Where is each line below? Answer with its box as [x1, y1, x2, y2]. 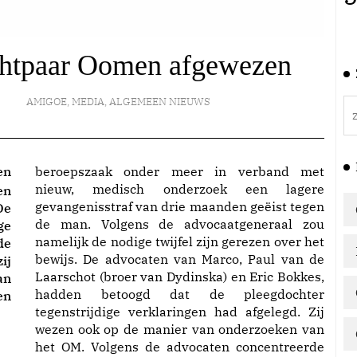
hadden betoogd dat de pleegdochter [35, 286, 324, 302]
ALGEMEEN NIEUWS [109, 95, 211, 108]
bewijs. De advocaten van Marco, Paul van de [35, 251, 324, 267]
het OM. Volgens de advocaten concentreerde [35, 339, 324, 355]
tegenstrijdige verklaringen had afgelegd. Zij [35, 304, 324, 320]
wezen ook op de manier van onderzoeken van [35, 321, 324, 337]
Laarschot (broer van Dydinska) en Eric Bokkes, [35, 269, 324, 284]
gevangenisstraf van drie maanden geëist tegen [35, 198, 324, 214]
